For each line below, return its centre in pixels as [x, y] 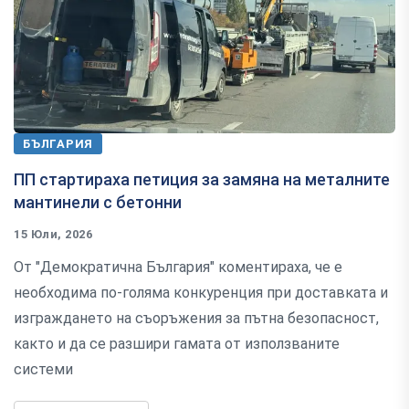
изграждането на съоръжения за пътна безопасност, [196, 318]
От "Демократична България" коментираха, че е [178, 267]
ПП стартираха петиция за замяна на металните [202, 179]
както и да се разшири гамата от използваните [177, 343]
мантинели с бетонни [98, 202]
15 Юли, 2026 [53, 234]
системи [43, 369]
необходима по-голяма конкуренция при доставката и [201, 292]
